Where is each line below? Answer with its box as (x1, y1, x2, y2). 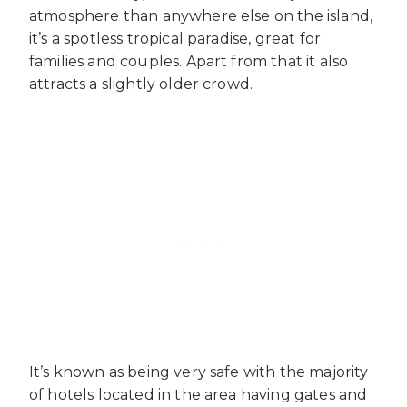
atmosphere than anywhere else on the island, (29, 7, 373, 25)
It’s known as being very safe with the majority (29, 363, 369, 382)
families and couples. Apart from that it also (29, 53, 349, 71)
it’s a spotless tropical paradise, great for (29, 30, 322, 48)
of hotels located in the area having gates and (29, 386, 368, 404)
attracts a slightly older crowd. (29, 75, 253, 94)
